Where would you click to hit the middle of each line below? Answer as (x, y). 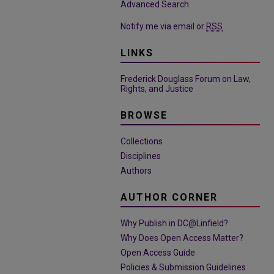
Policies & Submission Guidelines (183, 267)
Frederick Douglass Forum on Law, (186, 79)
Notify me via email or (163, 26)
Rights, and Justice (157, 89)
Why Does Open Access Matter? (182, 238)
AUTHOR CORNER (169, 197)
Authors (136, 171)
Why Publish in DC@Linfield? (174, 223)
